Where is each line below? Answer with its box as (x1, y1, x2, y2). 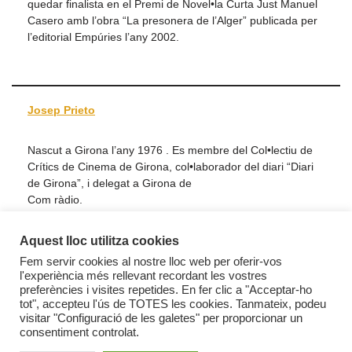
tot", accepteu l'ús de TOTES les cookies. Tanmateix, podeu (20, 298, 326, 310)
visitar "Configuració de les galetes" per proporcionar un (20, 312, 302, 324)
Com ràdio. (27, 194, 82, 206)
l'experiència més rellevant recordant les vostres (20, 269, 267, 282)
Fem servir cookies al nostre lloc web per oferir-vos (20, 255, 282, 268)
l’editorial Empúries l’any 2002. (27, 31, 179, 43)
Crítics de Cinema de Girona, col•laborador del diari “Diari (27, 161, 313, 173)
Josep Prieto (27, 104, 95, 116)
